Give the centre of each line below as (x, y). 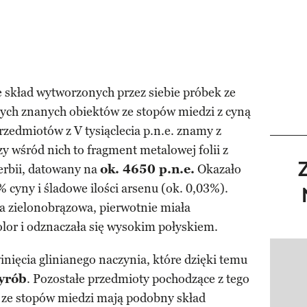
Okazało (218, 170)
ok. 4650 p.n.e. (147, 170)
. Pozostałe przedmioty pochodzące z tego (138, 279)
